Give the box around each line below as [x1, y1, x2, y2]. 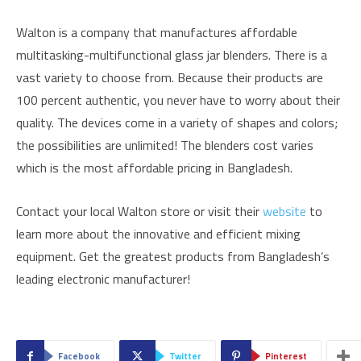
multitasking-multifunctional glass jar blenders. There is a [16, 45, 327, 65]
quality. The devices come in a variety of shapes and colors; [16, 113, 338, 133]
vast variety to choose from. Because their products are [16, 68, 323, 88]
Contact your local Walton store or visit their [16, 201, 263, 222]
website [263, 201, 306, 222]
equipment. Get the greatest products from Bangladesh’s [16, 247, 330, 267]
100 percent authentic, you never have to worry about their [16, 90, 340, 110]
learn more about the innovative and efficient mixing [16, 224, 301, 244]
